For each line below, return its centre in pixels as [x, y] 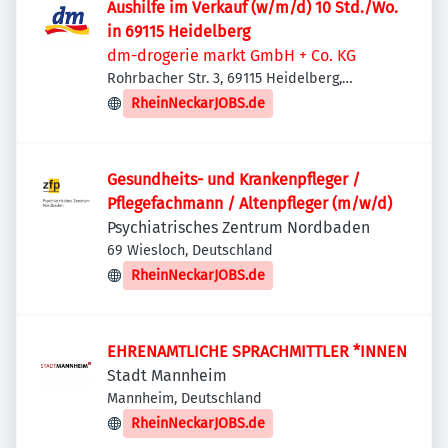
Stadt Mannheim [167, 375]
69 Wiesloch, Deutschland [190, 250]
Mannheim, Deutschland [184, 398]
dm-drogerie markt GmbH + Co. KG [231, 55]
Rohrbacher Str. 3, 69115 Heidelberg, [224, 78]
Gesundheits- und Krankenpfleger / [233, 179]
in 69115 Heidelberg [178, 31]
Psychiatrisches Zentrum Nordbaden [238, 227]
